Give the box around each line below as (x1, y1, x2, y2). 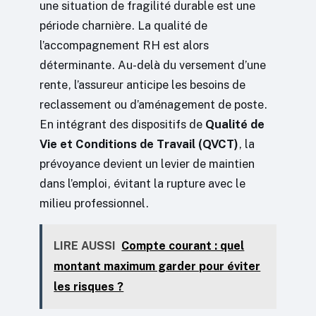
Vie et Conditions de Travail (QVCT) (39, 136, 238, 151)
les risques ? (54, 280, 124, 294)
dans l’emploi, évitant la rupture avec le (39, 176, 245, 190)
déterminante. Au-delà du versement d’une (39, 57, 266, 72)
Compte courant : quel (121, 239, 245, 253)
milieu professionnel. (39, 195, 149, 210)
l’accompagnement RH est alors (39, 37, 209, 52)
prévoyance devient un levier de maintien (39, 156, 255, 171)
